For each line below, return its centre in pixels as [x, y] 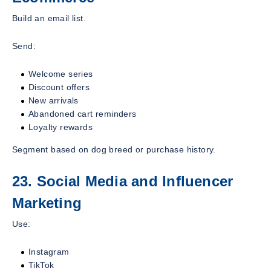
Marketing [47, 203]
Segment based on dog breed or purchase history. [114, 150]
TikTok [41, 265]
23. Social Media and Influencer [123, 181]
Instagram [49, 251]
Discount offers [59, 87]
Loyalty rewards [60, 127]
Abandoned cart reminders [83, 114]
